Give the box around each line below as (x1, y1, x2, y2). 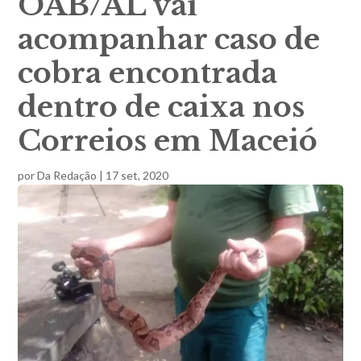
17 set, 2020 (106, 168, 169, 182)
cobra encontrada (18, 55, 278, 90)
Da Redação (37, 168, 98, 182)
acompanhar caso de (18, 21, 321, 56)
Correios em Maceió (18, 122, 318, 158)
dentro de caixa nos (18, 89, 305, 124)
